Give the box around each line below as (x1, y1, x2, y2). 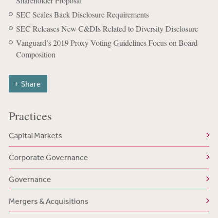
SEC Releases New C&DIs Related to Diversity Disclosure (16, 23, 198, 34)
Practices (8, 108, 52, 124)
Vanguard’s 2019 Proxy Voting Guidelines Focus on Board (16, 37, 198, 48)
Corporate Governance (8, 152, 88, 162)
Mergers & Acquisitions (8, 196, 89, 206)
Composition (16, 49, 55, 59)
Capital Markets (8, 130, 62, 140)
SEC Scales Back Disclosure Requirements (16, 9, 149, 19)
